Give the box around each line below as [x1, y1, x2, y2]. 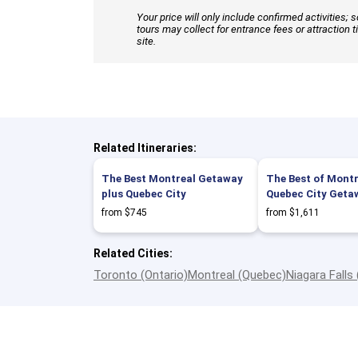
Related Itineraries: [93, 141, 197, 154]
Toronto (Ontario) [93, 268, 188, 282]
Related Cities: [93, 247, 173, 260]
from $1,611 [266, 207, 320, 218]
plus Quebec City [101, 188, 186, 200]
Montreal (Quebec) [188, 268, 286, 282]
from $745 [101, 207, 147, 218]
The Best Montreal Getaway [101, 173, 243, 185]
